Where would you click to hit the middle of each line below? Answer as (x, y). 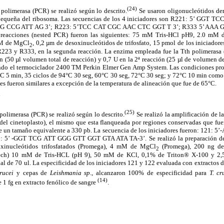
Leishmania (65, 172)
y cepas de (33, 172)
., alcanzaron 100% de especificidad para (150, 172)
